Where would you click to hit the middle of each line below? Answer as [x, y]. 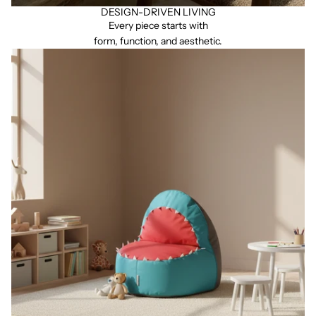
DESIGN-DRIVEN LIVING [158, 12]
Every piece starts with [158, 25]
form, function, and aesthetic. [158, 41]
